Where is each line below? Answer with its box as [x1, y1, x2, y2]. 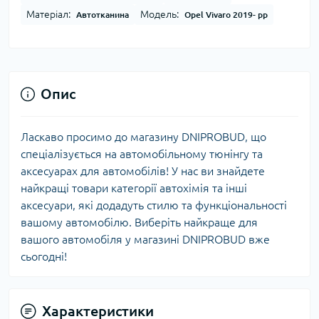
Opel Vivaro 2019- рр [184, 10, 268, 20]
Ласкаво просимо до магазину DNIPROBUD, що [21, 130, 266, 144]
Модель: [140, 9, 179, 21]
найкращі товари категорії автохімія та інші [21, 182, 247, 195]
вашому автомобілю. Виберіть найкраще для [21, 216, 258, 229]
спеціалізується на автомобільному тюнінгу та [21, 147, 263, 161]
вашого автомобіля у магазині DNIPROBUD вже [21, 233, 270, 246]
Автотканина [76, 10, 129, 20]
